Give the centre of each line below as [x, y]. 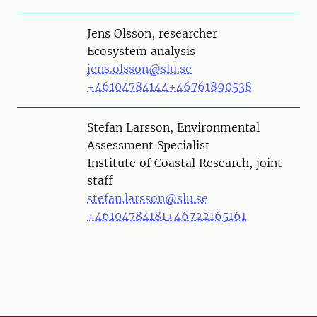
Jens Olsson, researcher [152, 33]
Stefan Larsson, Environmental [173, 127]
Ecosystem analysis [141, 51]
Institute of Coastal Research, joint [185, 162]
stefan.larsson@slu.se [148, 198]
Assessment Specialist [149, 145]
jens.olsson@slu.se [139, 68]
